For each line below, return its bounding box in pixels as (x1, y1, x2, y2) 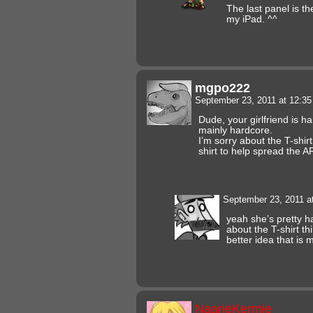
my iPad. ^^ (226, 13, 277, 24)
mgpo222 (195, 80, 250, 95)
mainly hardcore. (198, 124, 272, 136)
